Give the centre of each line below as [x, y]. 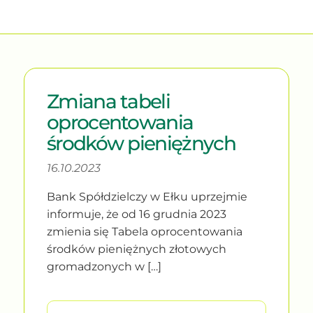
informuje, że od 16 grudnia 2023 [136, 214]
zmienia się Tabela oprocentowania [144, 231]
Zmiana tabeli [108, 101]
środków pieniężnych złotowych [136, 249]
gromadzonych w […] [104, 266]
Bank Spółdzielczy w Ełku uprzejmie [147, 196]
